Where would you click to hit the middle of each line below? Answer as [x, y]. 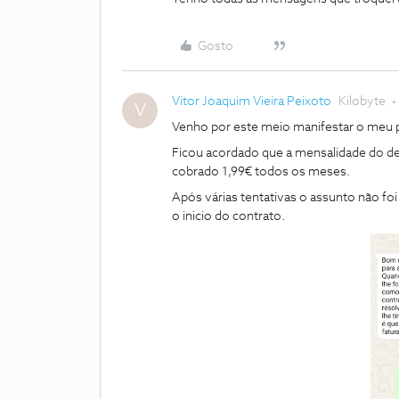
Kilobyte [362, 102]
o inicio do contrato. [230, 216]
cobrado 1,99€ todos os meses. [261, 172]
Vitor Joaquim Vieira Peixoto [252, 102]
